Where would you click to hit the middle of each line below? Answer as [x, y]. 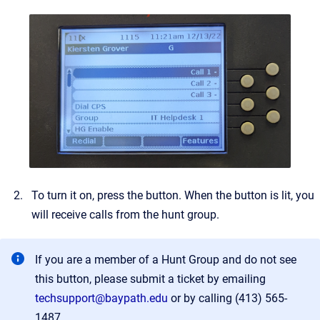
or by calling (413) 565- [227, 299]
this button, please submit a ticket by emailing [150, 279]
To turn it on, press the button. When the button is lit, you [173, 196]
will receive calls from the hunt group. [125, 215]
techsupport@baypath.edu [101, 299]
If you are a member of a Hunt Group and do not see [166, 260]
